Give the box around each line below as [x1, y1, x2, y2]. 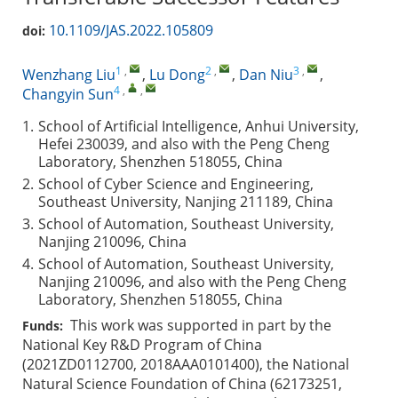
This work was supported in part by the [63, 315, 331, 335]
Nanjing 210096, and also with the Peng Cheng [38, 272, 346, 291]
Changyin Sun [22, 84, 114, 104]
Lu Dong [149, 65, 205, 84]
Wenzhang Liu [22, 65, 115, 84]
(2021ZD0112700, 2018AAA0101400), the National [22, 354, 349, 374]
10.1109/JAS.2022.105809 [49, 20, 213, 40]
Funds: [22, 317, 63, 334]
